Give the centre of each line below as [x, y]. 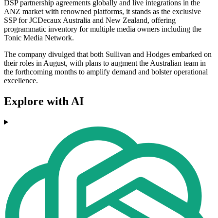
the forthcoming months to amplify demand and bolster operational [106, 72]
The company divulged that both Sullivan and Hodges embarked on [108, 54]
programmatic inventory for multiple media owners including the [103, 29]
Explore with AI [44, 101]
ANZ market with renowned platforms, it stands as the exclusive [102, 12]
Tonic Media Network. [39, 38]
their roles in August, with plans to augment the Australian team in [105, 63]
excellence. [21, 81]
